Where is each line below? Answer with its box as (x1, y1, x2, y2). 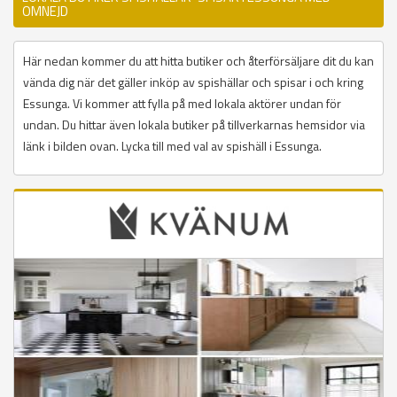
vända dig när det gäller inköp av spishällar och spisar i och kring (23, 73, 363, 92)
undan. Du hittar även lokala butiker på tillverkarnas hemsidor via (23, 115, 365, 135)
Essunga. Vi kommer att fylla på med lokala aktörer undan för (23, 94, 341, 113)
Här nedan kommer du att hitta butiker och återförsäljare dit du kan (23, 51, 374, 71)
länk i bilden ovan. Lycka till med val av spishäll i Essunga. (23, 136, 322, 156)
